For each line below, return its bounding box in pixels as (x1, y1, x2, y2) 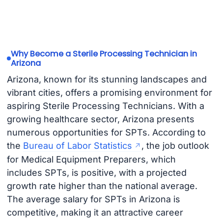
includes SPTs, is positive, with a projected (6, 167, 187, 178)
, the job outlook (141, 140, 209, 151)
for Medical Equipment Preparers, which (6, 154, 176, 165)
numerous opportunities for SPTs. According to (6, 127, 206, 138)
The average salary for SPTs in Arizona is (6, 194, 180, 205)
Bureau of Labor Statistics (23, 140, 132, 151)
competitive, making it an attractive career (6, 207, 183, 218)
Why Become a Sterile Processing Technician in (10, 48, 197, 60)
